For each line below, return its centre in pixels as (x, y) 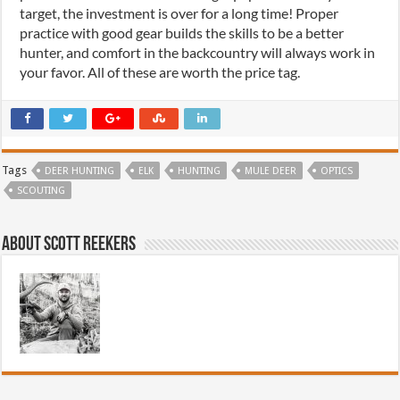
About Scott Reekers (69, 245)
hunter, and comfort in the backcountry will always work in (198, 52)
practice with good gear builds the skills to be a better (182, 32)
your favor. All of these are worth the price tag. (160, 71)
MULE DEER (271, 171)
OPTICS (337, 171)
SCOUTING (42, 190)
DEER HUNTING (80, 171)
